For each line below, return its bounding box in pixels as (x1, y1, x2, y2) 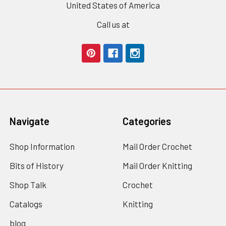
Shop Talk (10, 180, 47, 190)
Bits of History (10, 160, 64, 171)
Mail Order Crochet (123, 141, 193, 152)
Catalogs (10, 199, 43, 209)
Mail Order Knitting (123, 160, 193, 171)
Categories (123, 115, 172, 127)
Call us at (96, 19, 130, 30)
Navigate (10, 115, 50, 127)
